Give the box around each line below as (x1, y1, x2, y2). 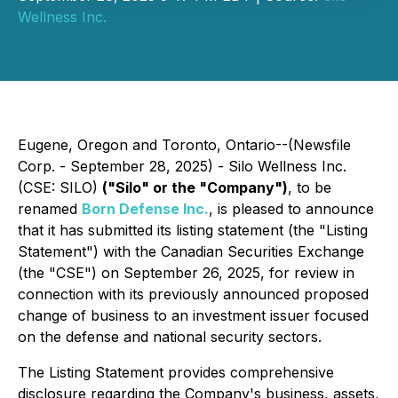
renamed (18, 200, 82, 218)
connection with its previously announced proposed (18, 285, 369, 303)
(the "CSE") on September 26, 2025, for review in (18, 264, 354, 282)
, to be (288, 179, 331, 196)
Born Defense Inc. (82, 200, 209, 218)
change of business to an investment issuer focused (18, 306, 369, 324)
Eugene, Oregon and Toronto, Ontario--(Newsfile (18, 136, 351, 154)
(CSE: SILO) (18, 179, 102, 196)
